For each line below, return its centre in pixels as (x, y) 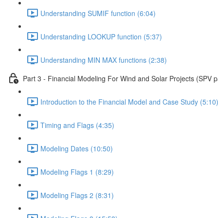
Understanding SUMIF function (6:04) (98, 13)
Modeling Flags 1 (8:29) (77, 172)
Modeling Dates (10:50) (77, 148)
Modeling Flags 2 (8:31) (77, 195)
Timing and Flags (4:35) (77, 125)
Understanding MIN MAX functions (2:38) (104, 60)
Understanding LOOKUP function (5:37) (101, 36)
